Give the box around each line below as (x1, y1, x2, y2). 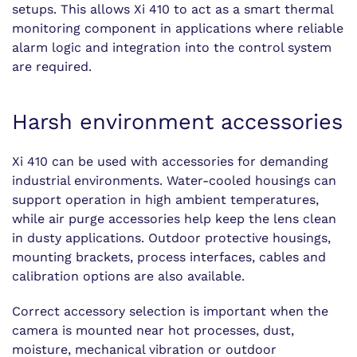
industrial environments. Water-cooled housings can (12, 173, 336, 188)
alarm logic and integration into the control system (12, 40, 331, 55)
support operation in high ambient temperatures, (12, 192, 319, 207)
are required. (12, 59, 92, 74)
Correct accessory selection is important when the (12, 304, 328, 319)
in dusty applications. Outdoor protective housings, (12, 230, 331, 245)
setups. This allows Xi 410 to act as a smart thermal (12, 2, 333, 17)
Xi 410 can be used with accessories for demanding (12, 154, 328, 169)
